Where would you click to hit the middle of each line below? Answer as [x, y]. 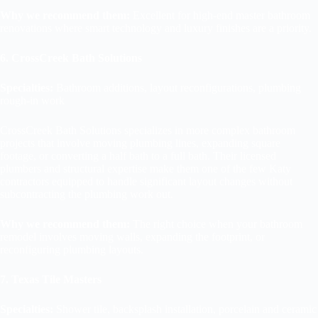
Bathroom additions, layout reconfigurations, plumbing [177, 87]
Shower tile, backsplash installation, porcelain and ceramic [185, 309]
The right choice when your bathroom [216, 224]
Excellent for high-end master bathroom [220, 15]
